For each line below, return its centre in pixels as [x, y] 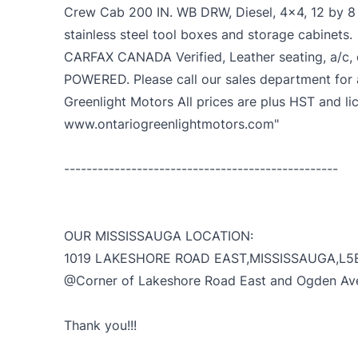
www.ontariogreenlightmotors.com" [171, 124]
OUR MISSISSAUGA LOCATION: [159, 236]
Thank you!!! [100, 326]
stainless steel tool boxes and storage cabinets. [208, 35]
